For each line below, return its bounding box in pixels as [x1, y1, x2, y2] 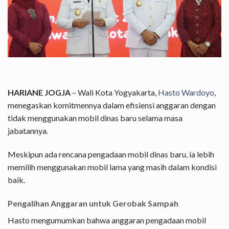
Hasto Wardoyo [158, 87, 214, 98]
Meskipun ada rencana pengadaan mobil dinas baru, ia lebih [8, 149, 214, 159]
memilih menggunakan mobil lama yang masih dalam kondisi [8, 162, 217, 172]
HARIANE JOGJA [8, 87, 71, 98]
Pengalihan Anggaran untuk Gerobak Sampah [8, 198, 178, 208]
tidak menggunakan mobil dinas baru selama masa [8, 113, 182, 123]
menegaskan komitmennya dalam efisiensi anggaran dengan [8, 100, 216, 110]
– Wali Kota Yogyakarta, [71, 87, 158, 98]
